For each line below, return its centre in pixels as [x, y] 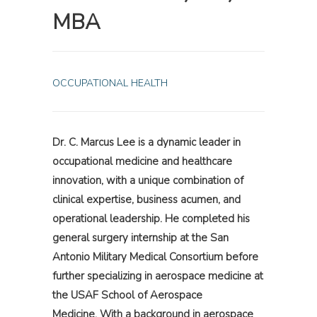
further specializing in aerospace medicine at [158, 276]
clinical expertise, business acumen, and [146, 199]
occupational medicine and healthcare [142, 161]
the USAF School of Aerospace [127, 295]
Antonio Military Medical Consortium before [155, 257]
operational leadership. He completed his [151, 218]
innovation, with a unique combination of [148, 180]
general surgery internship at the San [140, 237]
